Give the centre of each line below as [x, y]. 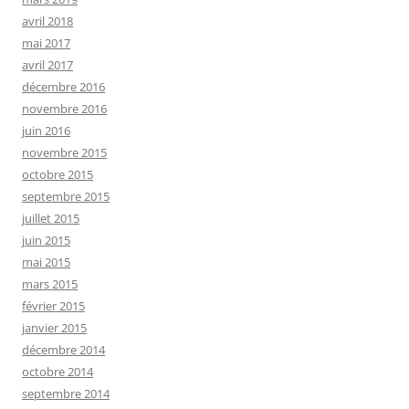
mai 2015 [46, 262]
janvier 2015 [54, 327]
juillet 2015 [51, 218]
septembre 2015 [66, 196]
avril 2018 [47, 21]
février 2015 [53, 305]
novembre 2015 [64, 152]
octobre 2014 [58, 371]
